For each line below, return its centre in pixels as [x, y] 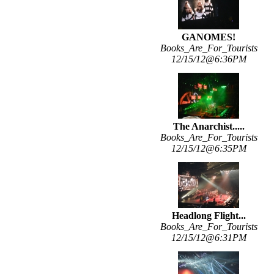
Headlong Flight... [209, 216]
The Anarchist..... [209, 127]
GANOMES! [209, 37]
